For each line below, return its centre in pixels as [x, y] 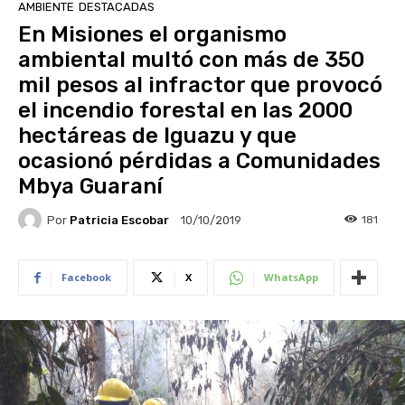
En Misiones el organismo [152, 35]
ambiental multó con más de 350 [191, 60]
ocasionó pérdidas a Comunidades [199, 161]
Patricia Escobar [119, 220]
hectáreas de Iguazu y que [157, 136]
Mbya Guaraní [93, 187]
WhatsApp [291, 278]
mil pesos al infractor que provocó [200, 85]
